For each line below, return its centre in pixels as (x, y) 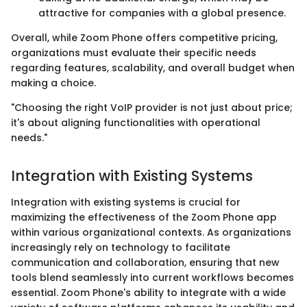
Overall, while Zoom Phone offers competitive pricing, (144, 38)
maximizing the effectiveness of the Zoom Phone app (144, 217)
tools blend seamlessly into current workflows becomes (152, 277)
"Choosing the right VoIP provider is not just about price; (152, 108)
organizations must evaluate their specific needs (134, 53)
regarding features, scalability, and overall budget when (153, 68)
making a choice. (53, 83)
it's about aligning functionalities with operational (136, 123)
